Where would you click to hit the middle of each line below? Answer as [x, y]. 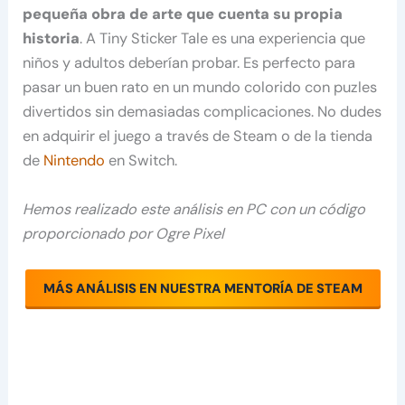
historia [52, 39]
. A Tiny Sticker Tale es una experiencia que [223, 39]
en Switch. [143, 161]
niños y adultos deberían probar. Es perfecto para [189, 63]
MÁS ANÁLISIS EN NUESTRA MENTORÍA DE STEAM [202, 288]
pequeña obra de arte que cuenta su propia [183, 14]
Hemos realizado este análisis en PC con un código [194, 209]
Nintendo [76, 161]
